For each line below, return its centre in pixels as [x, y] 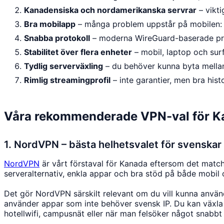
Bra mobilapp [50, 24]
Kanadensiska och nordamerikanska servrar [110, 10]
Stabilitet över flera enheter [78, 52]
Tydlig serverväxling [63, 66]
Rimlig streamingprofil [67, 80]
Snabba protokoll [57, 38]
